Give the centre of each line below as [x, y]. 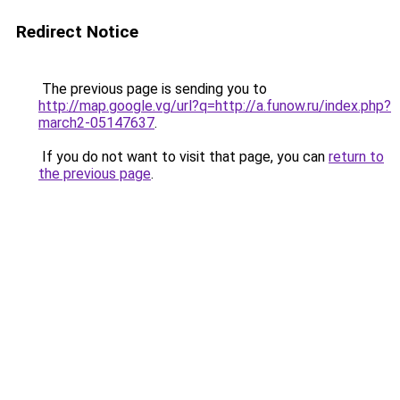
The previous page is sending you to [153, 89]
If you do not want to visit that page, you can [183, 157]
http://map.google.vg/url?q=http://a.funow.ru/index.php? [215, 106]
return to [356, 157]
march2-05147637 [96, 123]
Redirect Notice [77, 32]
